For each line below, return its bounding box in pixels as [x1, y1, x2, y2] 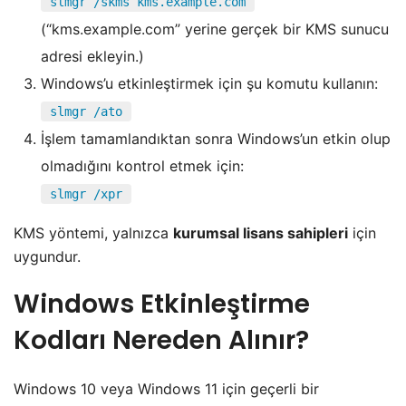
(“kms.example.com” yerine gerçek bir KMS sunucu [41, 20, 389, 39]
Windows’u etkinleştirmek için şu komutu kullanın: [41, 74, 378, 93]
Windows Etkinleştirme [14, 286, 310, 323]
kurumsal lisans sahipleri [173, 224, 348, 243]
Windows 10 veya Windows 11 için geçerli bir [14, 380, 319, 399]
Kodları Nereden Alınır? [14, 323, 309, 359]
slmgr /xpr [50, 187, 122, 202]
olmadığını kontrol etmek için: [41, 157, 244, 176]
